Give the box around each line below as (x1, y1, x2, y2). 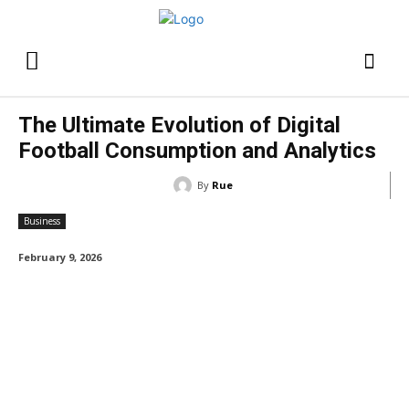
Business (24, 215, 60, 227)
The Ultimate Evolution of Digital (18, 112, 341, 138)
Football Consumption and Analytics (18, 138, 376, 163)
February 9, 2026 (18, 250, 101, 265)
